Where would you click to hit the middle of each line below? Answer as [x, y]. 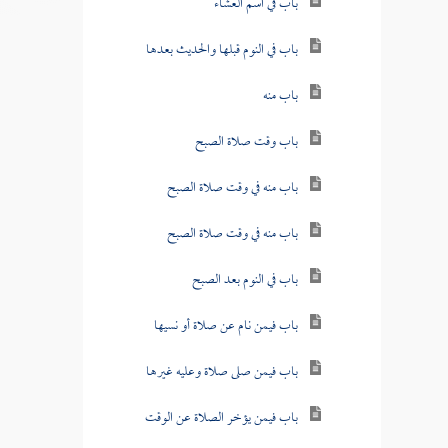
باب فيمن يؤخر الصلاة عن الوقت [221, 418]
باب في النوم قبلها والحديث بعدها [221, 50]
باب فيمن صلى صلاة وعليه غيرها [221, 372]
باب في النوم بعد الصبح [244, 280]
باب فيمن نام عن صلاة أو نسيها [225, 326]
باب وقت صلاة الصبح [246, 142]
